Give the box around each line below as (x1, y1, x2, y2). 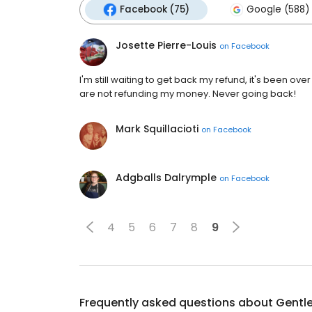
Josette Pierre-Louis (116, 38, 217, 52)
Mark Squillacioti (116, 122, 198, 136)
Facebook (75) (120, 3, 189, 16)
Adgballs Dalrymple (116, 171, 217, 185)
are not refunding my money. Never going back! (79, 87, 296, 100)
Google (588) (247, 3, 309, 16)
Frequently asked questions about (79, 295, 276, 311)
